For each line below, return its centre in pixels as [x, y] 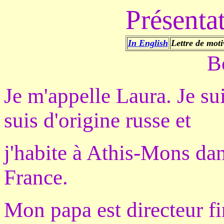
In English [148, 43]
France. [36, 177]
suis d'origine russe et [97, 120]
